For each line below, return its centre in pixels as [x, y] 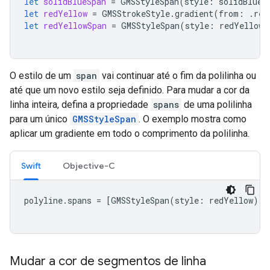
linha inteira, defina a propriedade [80, 105]
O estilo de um [42, 76]
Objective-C [89, 166]
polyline [43, 201]
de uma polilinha [217, 105]
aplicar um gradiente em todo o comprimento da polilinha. [130, 134]
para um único [40, 119]
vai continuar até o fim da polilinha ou [178, 76]
